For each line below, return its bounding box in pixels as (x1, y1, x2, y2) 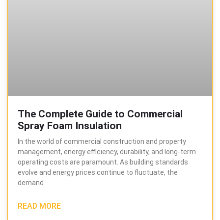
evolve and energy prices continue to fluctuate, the (18, 168, 178, 177)
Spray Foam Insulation (18, 120, 122, 132)
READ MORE (18, 201, 61, 211)
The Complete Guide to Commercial (18, 108, 183, 120)
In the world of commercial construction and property (18, 137, 186, 146)
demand (18, 179, 44, 187)
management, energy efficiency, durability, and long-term (18, 148, 196, 156)
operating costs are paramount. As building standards (18, 158, 188, 166)
